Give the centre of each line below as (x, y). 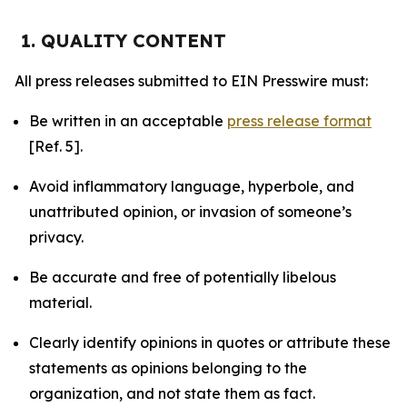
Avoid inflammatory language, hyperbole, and (192, 186)
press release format (299, 121)
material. (60, 303)
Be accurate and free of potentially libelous (183, 277)
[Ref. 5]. (56, 146)
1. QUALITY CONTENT (124, 40)
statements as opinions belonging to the (168, 368)
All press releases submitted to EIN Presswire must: (191, 81)
